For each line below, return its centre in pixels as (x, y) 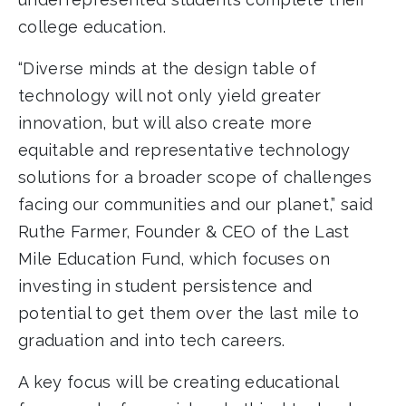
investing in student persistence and (165, 286)
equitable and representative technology (184, 150)
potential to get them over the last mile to (188, 314)
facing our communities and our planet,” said (196, 205)
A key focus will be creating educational (178, 382)
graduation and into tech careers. (152, 341)
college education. (92, 27)
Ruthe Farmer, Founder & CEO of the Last (184, 232)
